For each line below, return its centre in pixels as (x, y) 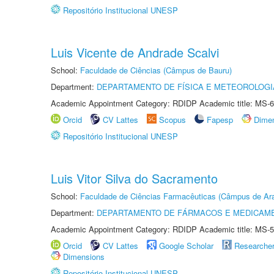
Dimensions (84, 257)
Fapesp (220, 120)
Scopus (172, 120)
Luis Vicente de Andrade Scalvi (135, 52)
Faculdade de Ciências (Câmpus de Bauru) (156, 70)
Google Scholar (186, 246)
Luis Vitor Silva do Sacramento (134, 178)
